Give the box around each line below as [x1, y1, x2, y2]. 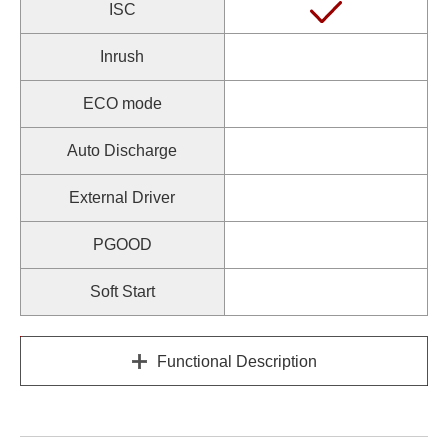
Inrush [100, 48, 145, 65]
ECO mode [82, 95, 162, 112]
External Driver [69, 189, 176, 206]
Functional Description [156, 352, 317, 370]
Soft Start [89, 283, 155, 300]
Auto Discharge [67, 142, 178, 159]
